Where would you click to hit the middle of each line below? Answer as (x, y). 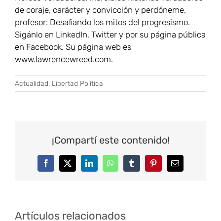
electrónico (191, 174)
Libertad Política (77, 84)
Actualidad (32, 84)
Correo (185, 166)
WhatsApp (127, 166)
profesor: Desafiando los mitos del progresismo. (102, 22)
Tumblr (142, 166)
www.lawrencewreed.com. (64, 59)
